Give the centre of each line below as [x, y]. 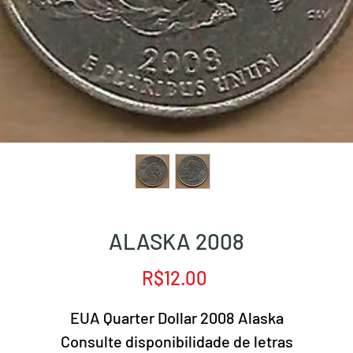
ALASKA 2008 [176, 241]
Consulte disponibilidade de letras [176, 341]
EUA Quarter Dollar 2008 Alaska [176, 318]
